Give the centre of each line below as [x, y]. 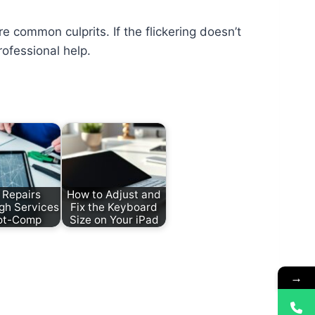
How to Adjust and [114, 194]
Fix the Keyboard [114, 207]
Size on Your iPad [114, 219]
